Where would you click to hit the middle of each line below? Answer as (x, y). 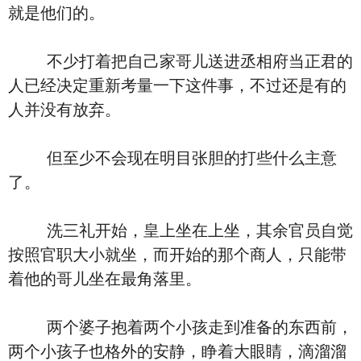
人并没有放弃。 (64, 110)
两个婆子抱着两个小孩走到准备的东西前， (180, 327)
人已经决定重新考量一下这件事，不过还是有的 (177, 85)
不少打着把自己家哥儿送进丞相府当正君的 (180, 61)
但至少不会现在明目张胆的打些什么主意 (172, 158)
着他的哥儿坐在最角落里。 (105, 279)
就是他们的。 (56, 13)
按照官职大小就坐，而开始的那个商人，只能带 (177, 255)
